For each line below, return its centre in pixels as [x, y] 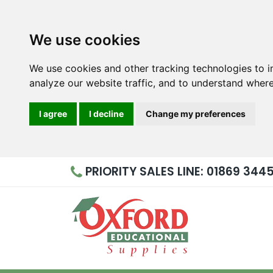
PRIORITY [112, 172]
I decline [106, 114]
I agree [53, 114]
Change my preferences [196, 114]
